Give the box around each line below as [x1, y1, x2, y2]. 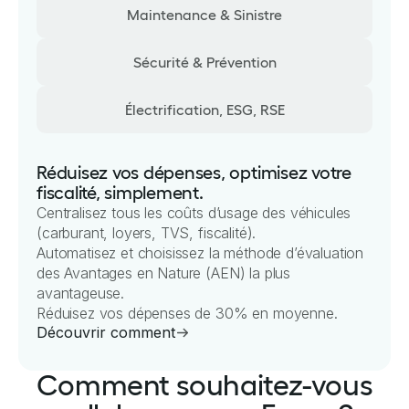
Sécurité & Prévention [132, 54, 277, 70]
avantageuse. [37, 284, 125, 302]
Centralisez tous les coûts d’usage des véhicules [37, 204, 351, 222]
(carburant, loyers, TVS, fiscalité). [37, 224, 257, 242]
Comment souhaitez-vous [36, 369, 373, 401]
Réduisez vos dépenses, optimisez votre [37, 163, 351, 183]
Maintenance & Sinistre [127, 6, 282, 23]
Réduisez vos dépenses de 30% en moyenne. [37, 304, 338, 322]
